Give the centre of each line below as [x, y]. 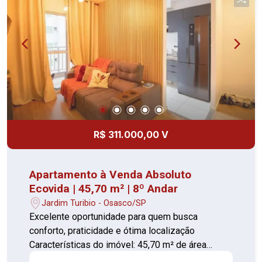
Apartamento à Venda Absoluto [111, 175]
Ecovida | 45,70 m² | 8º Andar [104, 189]
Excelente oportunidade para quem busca [114, 217]
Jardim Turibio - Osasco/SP [94, 203]
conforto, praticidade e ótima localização [112, 231]
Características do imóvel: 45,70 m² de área [84, 245]
